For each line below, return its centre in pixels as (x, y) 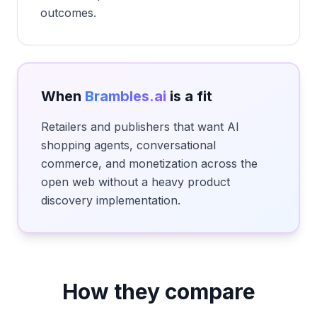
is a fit (189, 96)
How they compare (158, 292)
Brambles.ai (126, 96)
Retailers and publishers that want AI (140, 127)
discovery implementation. (111, 200)
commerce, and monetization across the (149, 163)
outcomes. (68, 13)
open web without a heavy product (136, 182)
